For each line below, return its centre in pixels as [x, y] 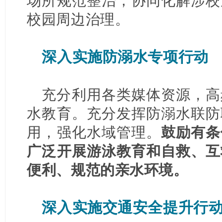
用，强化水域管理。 [94, 132]
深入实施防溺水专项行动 [125, 57]
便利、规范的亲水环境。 [108, 170]
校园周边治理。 [78, 19]
